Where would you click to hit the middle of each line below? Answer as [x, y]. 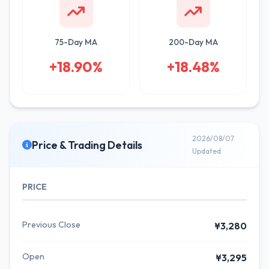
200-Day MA [193, 42]
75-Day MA [76, 42]
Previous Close [51, 225]
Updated [206, 151]
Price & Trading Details [87, 145]
